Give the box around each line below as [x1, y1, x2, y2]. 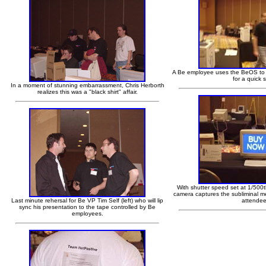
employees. [71, 210, 103, 217]
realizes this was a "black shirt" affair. [37, 88, 138, 95]
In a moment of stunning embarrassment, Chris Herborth [10, 81, 164, 88]
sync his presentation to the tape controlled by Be [19, 203, 156, 210]
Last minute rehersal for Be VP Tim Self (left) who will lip [11, 197, 163, 204]
